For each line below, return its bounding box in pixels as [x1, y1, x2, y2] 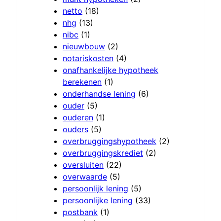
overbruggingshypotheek [63, 136, 156, 147]
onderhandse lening [63, 89, 136, 99]
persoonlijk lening [63, 184, 128, 194]
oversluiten [63, 160, 104, 170]
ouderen [63, 112, 93, 123]
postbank [63, 207, 98, 218]
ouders [63, 124, 88, 135]
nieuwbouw [63, 41, 105, 52]
